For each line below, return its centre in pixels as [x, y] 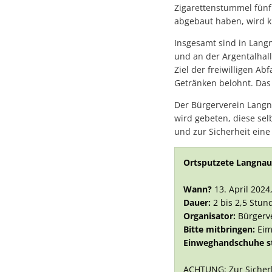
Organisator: [209, 216]
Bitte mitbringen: [219, 229]
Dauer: [198, 203]
